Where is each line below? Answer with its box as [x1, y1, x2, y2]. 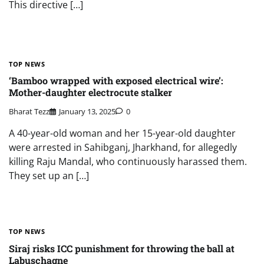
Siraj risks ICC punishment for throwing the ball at [9, 242, 235, 255]
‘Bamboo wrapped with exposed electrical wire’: [9, 74, 223, 87]
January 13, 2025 [59, 106, 115, 117]
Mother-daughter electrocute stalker [9, 85, 172, 98]
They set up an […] [9, 169, 89, 183]
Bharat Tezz [9, 106, 49, 117]
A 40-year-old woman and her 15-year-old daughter [9, 127, 236, 140]
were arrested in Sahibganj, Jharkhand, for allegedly [9, 141, 237, 154]
